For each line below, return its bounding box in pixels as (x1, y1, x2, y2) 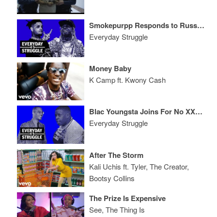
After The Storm (89, 149, 144, 160)
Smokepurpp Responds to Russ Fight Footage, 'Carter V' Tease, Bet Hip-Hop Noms (197, 19, 205, 31)
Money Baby (89, 62, 132, 74)
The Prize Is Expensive (89, 192, 166, 203)
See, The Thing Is (89, 204, 145, 215)
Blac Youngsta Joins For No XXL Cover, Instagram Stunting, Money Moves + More (195, 106, 203, 117)
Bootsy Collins (89, 172, 135, 183)
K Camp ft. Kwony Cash (89, 74, 166, 85)
